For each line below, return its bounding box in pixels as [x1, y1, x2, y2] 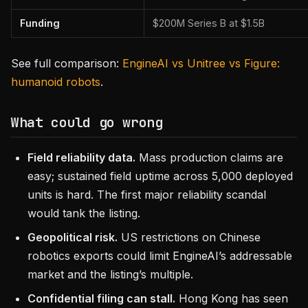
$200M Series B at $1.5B [153, 17, 265, 29]
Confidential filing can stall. [27, 291, 175, 305]
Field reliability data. [27, 151, 135, 164]
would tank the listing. [27, 206, 140, 220]
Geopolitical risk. [27, 230, 118, 244]
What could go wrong [11, 113, 163, 131]
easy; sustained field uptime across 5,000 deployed [27, 169, 293, 183]
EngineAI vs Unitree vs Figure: [122, 56, 280, 70]
